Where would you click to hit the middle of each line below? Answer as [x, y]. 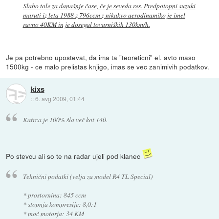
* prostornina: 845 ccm [54, 195]
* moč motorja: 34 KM [53, 213]
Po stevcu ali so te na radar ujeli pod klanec [74, 156]
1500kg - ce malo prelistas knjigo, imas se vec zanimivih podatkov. [108, 67]
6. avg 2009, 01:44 [60, 98]
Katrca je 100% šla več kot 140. [65, 120]
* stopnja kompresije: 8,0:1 [60, 204]
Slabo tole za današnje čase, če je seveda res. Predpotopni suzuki [109, 6]
